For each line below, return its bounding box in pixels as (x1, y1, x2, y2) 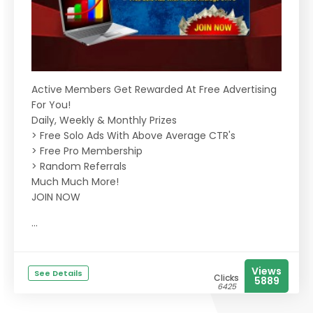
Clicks (214, 272, 239, 284)
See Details (34, 268, 82, 279)
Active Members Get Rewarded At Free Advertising (31, 82, 277, 97)
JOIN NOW (31, 190, 80, 205)
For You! (31, 98, 71, 112)
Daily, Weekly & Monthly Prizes (31, 113, 177, 128)
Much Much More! (31, 175, 119, 189)
